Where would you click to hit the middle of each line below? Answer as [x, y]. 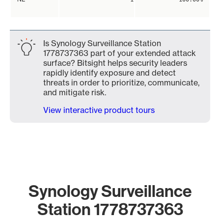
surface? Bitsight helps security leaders [115, 63]
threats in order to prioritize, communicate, [121, 82]
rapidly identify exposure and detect [110, 73]
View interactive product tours [99, 110]
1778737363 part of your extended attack [120, 53]
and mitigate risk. [75, 92]
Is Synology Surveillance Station [102, 43]
